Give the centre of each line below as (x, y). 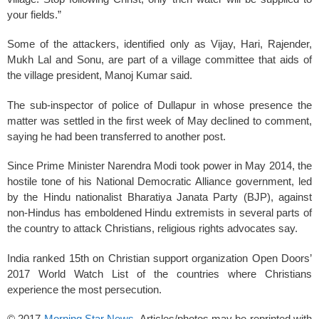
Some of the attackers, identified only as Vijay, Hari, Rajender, (159, 44)
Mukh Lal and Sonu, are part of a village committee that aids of (159, 59)
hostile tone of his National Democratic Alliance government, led (159, 181)
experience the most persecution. (84, 289)
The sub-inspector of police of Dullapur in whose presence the (159, 105)
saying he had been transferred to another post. (116, 136)
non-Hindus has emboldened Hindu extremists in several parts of (159, 213)
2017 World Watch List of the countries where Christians (159, 273)
